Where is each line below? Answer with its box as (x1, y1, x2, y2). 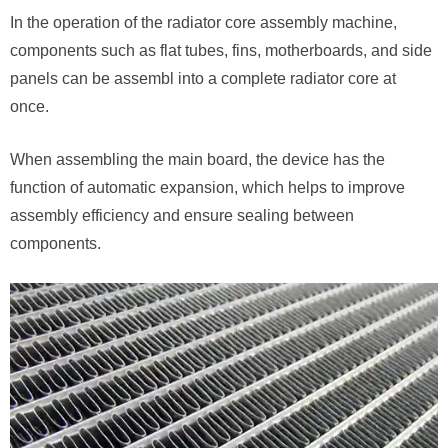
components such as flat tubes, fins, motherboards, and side (10, 42, 432, 59)
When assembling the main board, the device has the (10, 151, 385, 168)
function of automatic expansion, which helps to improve (10, 179, 405, 196)
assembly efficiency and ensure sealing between (10, 207, 354, 224)
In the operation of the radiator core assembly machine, (10, 14, 397, 31)
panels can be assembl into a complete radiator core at (10, 70, 396, 87)
